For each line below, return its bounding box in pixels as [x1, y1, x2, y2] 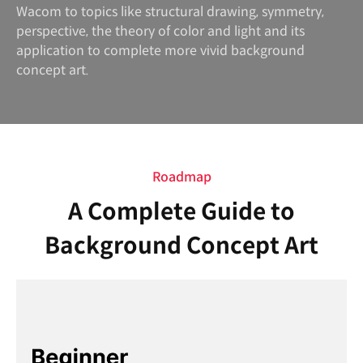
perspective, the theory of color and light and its [16, 23, 305, 41]
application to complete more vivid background [16, 42, 305, 60]
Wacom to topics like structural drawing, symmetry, [16, 3, 324, 21]
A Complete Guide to [68, 198, 295, 227]
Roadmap [152, 169, 211, 186]
